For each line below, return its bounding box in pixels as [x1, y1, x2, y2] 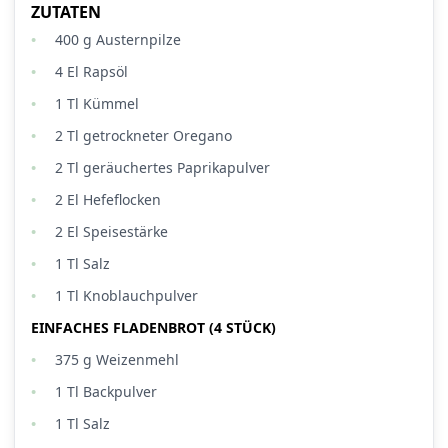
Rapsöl [83, 62, 128, 82]
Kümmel [83, 94, 139, 114]
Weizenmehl [96, 350, 179, 370]
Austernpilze [96, 30, 181, 50]
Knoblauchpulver [83, 286, 198, 306]
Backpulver [83, 382, 157, 402]
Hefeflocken [83, 190, 161, 210]
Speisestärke [83, 222, 168, 242]
